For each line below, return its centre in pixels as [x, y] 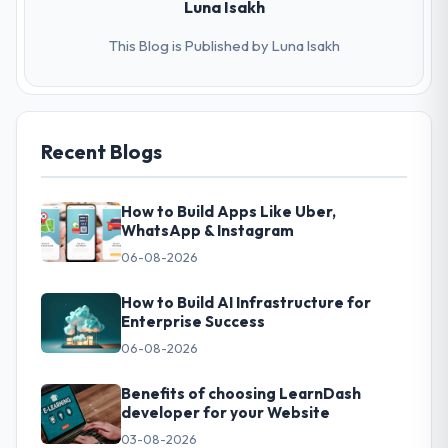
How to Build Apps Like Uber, [228, 211]
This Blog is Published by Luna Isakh [224, 45]
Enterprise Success [193, 321]
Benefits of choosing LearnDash [241, 393]
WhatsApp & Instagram [207, 230]
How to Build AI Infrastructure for [246, 302]
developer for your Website [225, 412]
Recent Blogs [101, 151]
